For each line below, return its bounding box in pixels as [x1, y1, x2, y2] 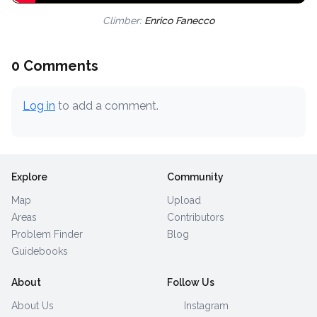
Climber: [103, 14, 144, 26]
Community [167, 171, 224, 183]
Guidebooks [11, 245, 68, 257]
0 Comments [11, 57, 98, 74]
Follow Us [167, 276, 214, 288]
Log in [23, 98, 55, 113]
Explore [11, 171, 47, 183]
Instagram [181, 299, 229, 311]
